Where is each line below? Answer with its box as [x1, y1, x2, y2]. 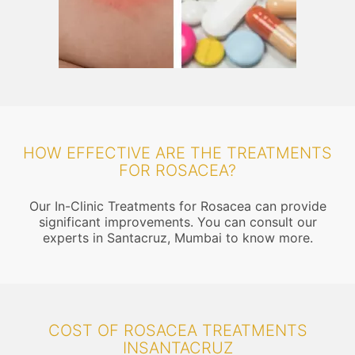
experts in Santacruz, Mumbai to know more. [42, 230, 313, 246]
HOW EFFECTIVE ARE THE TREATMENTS [23, 143, 332, 162]
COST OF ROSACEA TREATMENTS [48, 321, 307, 340]
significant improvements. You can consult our [38, 214, 317, 230]
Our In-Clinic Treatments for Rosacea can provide [29, 198, 326, 214]
